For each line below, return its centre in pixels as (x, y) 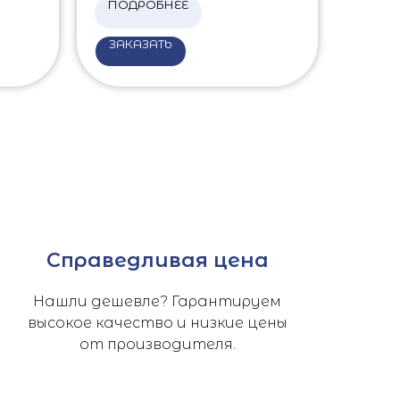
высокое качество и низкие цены (157, 322)
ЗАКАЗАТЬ (141, 43)
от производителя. (157, 344)
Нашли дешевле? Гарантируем (157, 301)
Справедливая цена (157, 260)
